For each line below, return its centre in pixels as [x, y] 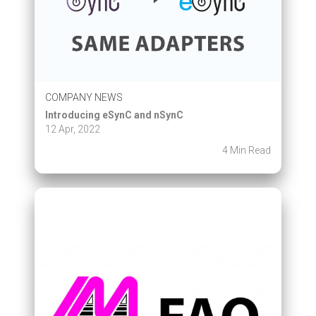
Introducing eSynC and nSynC [114, 115]
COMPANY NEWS [84, 97]
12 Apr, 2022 [73, 129]
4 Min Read [247, 150]
